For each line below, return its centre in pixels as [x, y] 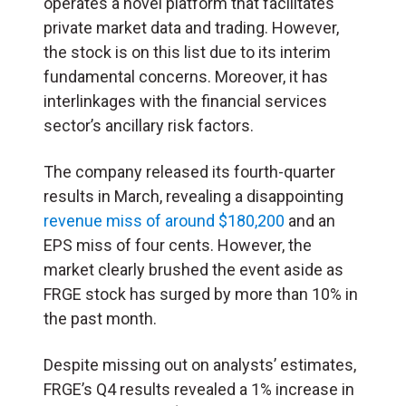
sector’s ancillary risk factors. [149, 125]
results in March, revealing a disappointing [193, 196]
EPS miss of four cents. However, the [178, 245]
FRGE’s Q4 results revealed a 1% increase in [199, 389]
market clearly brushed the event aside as [193, 269]
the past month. [102, 318]
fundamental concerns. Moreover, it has [186, 76]
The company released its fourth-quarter [189, 171]
